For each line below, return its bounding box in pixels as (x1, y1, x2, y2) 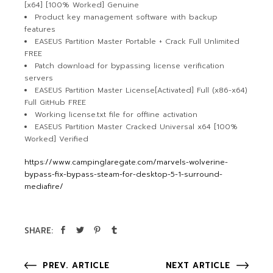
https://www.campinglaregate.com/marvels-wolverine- (24, 157, 229, 168)
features (24, 24, 56, 35)
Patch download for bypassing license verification (35, 60, 225, 71)
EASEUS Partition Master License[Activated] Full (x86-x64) (35, 85, 248, 96)
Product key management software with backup (35, 12, 218, 23)
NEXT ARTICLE (165, 260, 230, 271)
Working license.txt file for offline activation (35, 109, 198, 120)
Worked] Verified (24, 133, 89, 144)
